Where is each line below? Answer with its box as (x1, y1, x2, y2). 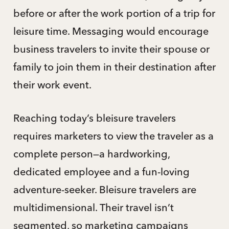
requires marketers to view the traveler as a (13, 129, 214, 142)
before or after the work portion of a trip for (13, 6, 215, 19)
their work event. (13, 78, 91, 91)
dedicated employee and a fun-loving (13, 165, 190, 178)
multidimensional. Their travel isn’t (13, 200, 174, 214)
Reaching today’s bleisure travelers (13, 111, 176, 124)
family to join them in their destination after (13, 60, 216, 73)
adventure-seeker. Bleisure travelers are (13, 182, 196, 196)
